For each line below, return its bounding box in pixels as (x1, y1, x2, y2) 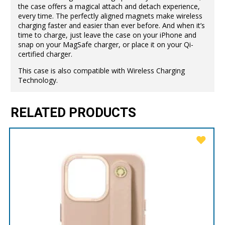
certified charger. (18, 49, 72, 59)
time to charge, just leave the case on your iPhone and (18, 30, 196, 40)
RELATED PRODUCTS (11, 103, 137, 123)
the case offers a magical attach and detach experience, (18, 1, 200, 11)
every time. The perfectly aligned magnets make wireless (18, 11, 202, 21)
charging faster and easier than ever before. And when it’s (18, 20, 205, 30)
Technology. (18, 75, 58, 85)
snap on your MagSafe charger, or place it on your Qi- (18, 39, 193, 49)
